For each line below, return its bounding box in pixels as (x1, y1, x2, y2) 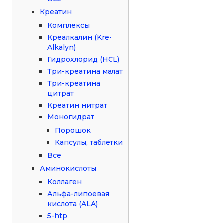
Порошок (55, 125, 91, 135)
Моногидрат (47, 112, 95, 121)
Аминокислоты (40, 163, 97, 173)
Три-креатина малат (47, 66, 123, 76)
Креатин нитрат (47, 100, 108, 110)
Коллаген (47, 177, 82, 186)
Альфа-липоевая (47, 189, 110, 198)
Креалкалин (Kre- (47, 32, 112, 42)
